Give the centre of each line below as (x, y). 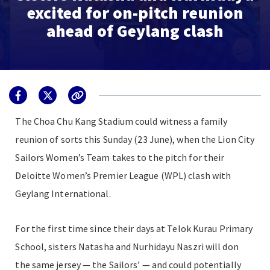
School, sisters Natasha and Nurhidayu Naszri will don (127, 246)
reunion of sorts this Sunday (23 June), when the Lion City (135, 139)
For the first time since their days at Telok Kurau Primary (134, 228)
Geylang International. (63, 193)
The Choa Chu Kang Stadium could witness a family (121, 121)
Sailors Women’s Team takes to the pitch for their (120, 157)
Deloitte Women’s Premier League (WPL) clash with (123, 175)
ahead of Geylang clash (135, 30)
